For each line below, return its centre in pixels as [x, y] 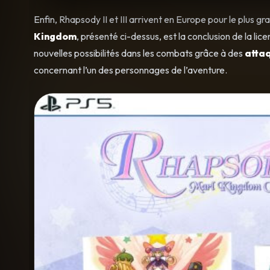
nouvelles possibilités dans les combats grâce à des [139, 53]
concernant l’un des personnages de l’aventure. [130, 70]
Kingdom [55, 36]
